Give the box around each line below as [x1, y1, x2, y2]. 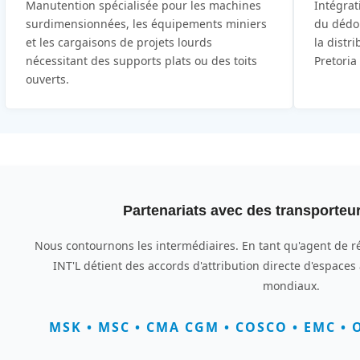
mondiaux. [263, 277, 321, 293]
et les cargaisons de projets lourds [25, 34, 212, 50]
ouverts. [25, 71, 69, 87]
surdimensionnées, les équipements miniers [25, 15, 267, 31]
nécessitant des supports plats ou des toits [25, 52, 257, 68]
